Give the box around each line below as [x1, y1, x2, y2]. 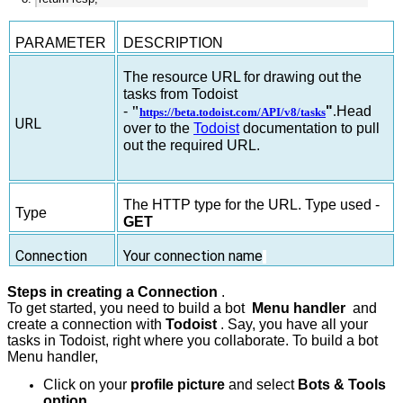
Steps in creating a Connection [7, 284, 218, 300]
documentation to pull [239, 121, 381, 137]
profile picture [127, 377, 228, 393]
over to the [123, 121, 194, 137]
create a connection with [7, 317, 166, 333]
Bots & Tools [298, 377, 386, 393]
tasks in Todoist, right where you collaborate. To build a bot [7, 333, 378, 349]
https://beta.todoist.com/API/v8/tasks [139, 105, 327, 120]
